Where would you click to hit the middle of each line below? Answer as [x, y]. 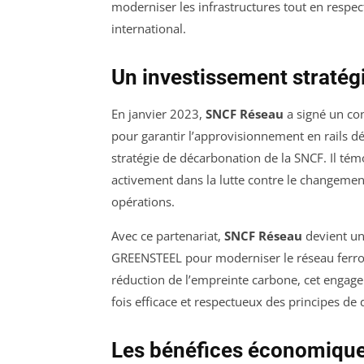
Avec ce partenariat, [168, 235]
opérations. [143, 201]
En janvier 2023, [158, 113]
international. [149, 28]
